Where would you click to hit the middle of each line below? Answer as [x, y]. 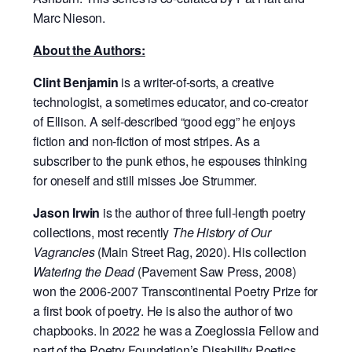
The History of [212, 233]
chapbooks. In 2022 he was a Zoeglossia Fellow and [176, 331]
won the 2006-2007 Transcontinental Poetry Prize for [176, 291]
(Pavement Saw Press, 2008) [215, 272]
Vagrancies [64, 252]
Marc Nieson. [71, 18]
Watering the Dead [84, 272]
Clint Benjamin [76, 82]
